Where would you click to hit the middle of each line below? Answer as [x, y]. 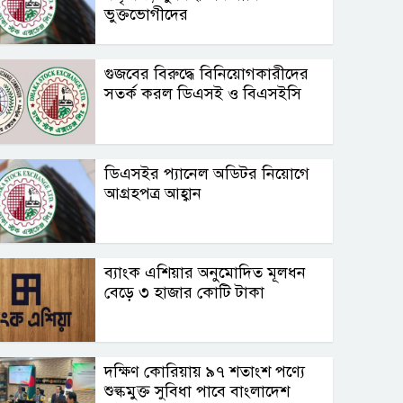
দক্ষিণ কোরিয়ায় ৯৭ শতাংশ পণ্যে [205, 371]
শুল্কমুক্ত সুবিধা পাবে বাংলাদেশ [197, 391]
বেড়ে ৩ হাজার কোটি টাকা [187, 292]
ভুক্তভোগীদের [147, 15]
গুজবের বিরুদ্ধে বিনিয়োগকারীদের [207, 74]
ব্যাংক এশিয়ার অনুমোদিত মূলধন [206, 272]
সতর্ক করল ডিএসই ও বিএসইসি [203, 94]
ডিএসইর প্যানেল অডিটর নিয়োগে [207, 173]
